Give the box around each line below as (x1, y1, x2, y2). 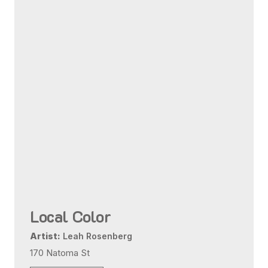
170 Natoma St (30, 247, 90, 258)
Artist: (30, 231, 61, 242)
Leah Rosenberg (60, 231, 133, 242)
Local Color (30, 206, 112, 227)
